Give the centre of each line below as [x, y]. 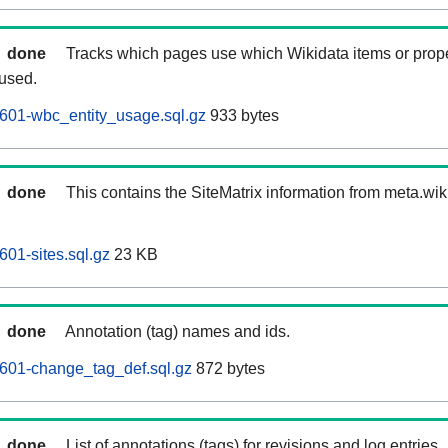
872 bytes [228, 369]
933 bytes [242, 116]
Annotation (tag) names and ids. [177, 332]
